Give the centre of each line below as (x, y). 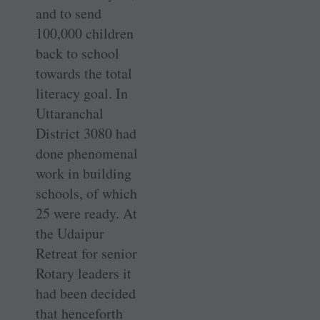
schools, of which (86, 193)
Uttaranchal (70, 113)
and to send (69, 13)
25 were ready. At (86, 213)
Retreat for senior (86, 253)
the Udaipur (70, 233)
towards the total (84, 73)
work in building (84, 173)
